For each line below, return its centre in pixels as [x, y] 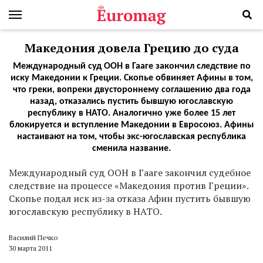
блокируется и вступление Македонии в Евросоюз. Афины [131, 125]
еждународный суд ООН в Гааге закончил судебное [134, 173]
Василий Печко [33, 237]
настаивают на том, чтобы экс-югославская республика [131, 137]
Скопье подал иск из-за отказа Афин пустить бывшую [130, 198]
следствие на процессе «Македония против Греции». [129, 186]
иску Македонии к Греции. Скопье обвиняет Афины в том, [131, 78]
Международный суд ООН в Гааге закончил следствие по [131, 66]
